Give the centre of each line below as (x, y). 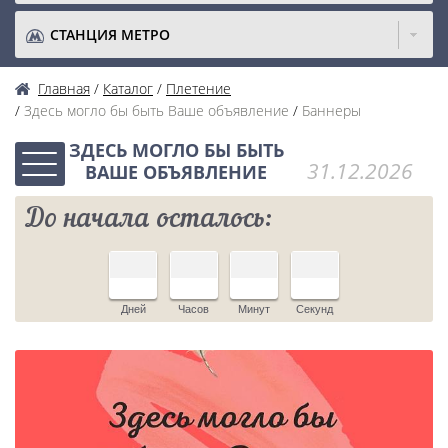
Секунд (315, 309)
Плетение (198, 88)
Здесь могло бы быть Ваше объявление (156, 110)
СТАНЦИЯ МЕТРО (110, 34)
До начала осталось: (149, 220)
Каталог (128, 88)
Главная (64, 88)
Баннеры (331, 110)
